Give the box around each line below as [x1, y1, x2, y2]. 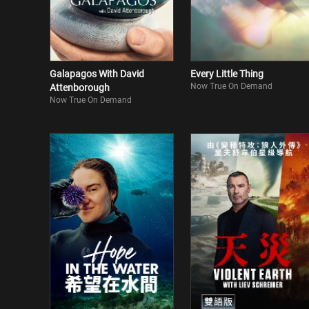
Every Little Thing [190, 68, 263, 79]
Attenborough [50, 82, 110, 93]
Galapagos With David [50, 68, 144, 79]
